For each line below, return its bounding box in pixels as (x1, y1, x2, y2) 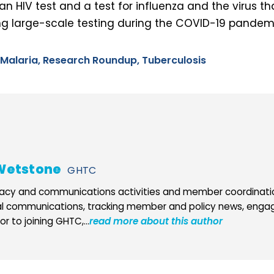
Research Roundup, (43, 53, 142, 67)
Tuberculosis (142, 53, 206, 67)
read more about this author (89, 215, 223, 228)
